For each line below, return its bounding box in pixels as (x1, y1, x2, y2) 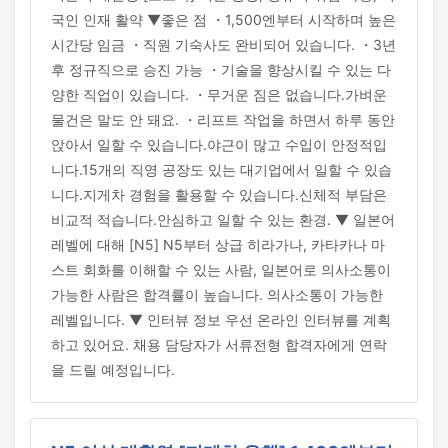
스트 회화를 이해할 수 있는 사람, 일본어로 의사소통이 (51, 261, 391, 278)
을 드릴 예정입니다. (51, 361, 175, 378)
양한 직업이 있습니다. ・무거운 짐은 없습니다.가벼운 (51, 86, 387, 103)
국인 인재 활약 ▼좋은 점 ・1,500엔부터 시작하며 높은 (51, 11, 396, 28)
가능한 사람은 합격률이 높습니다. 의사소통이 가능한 (51, 286, 383, 303)
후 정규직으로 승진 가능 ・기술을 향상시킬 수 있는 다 (51, 61, 391, 78)
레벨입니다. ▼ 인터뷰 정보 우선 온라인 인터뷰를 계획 (51, 311, 391, 328)
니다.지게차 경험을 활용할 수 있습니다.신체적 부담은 (51, 186, 387, 203)
